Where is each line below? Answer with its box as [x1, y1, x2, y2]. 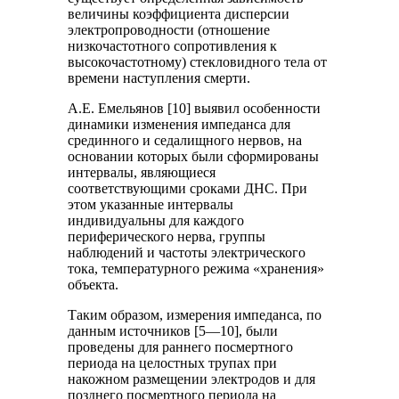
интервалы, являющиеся [68, 164, 216, 180]
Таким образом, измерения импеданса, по [68, 306, 322, 322]
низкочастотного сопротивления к [68, 37, 278, 53]
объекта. [68, 276, 119, 292]
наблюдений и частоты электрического [68, 244, 306, 260]
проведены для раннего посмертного [68, 338, 294, 354]
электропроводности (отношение [68, 21, 271, 37]
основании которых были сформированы [68, 148, 320, 164]
